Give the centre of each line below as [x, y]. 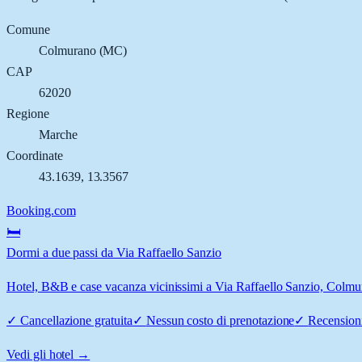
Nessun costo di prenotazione [220, 320]
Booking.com [41, 210]
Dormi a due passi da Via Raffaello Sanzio [114, 252]
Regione [28, 113]
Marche [58, 134]
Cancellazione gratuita [76, 320]
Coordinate [35, 155]
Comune [28, 29]
